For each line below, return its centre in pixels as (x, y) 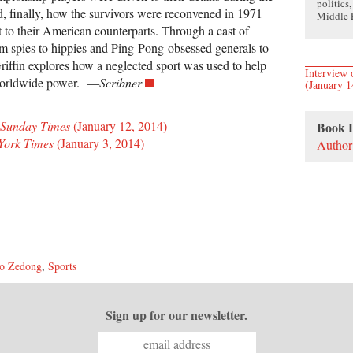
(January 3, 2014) (99, 143)
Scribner (121, 83)
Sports (62, 266)
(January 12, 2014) (119, 126)
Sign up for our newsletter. (176, 314)
